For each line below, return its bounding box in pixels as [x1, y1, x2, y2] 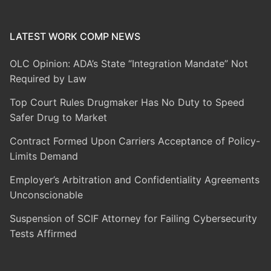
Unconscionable [10, 189, 83, 201]
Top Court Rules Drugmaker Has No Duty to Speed [10, 96, 244, 109]
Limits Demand [10, 150, 78, 163]
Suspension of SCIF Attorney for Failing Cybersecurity [10, 212, 257, 225]
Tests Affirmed [10, 227, 77, 240]
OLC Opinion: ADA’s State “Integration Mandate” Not [10, 57, 248, 70]
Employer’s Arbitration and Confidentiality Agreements [10, 174, 260, 186]
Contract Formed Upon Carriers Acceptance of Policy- [10, 135, 260, 148]
